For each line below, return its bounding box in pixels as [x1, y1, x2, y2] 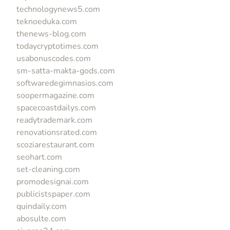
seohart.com [16, 151, 62, 163]
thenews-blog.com [16, 28, 86, 40]
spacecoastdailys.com [16, 102, 96, 113]
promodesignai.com [16, 176, 89, 187]
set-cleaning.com [16, 163, 80, 175]
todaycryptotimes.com [16, 40, 99, 52]
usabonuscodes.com [16, 52, 91, 64]
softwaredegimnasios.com [16, 77, 113, 89]
